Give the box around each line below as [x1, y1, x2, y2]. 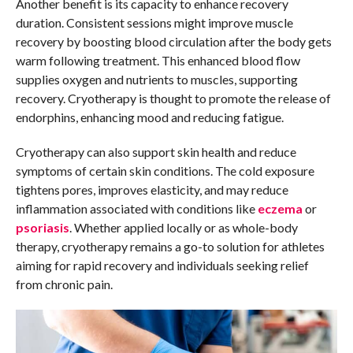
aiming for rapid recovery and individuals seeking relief [15, 258, 309, 273]
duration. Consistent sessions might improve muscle [15, 15, 293, 31]
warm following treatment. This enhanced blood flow [15, 53, 300, 69]
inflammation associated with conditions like [15, 201, 258, 217]
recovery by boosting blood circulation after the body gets [15, 34, 332, 50]
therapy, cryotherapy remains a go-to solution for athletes [15, 239, 325, 255]
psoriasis [15, 220, 69, 236]
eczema [257, 201, 305, 217]
